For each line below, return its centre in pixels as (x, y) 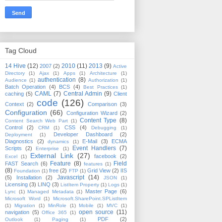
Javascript (70, 178)
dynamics (58, 142)
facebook (105, 156)
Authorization (103, 80)
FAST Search (22, 164)
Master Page (101, 192)
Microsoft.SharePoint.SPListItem (90, 199)
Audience (16, 80)
